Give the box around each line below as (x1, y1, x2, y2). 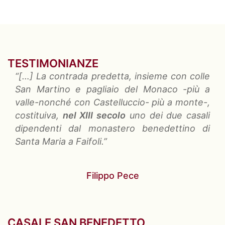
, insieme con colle (129, 71, 210, 82)
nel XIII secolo (62, 110, 126, 121)
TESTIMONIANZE (8, 57, 98, 70)
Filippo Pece (86, 170, 139, 181)
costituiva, (15, 110, 63, 121)
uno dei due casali (126, 110, 210, 121)
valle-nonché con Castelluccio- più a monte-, (15, 97, 210, 108)
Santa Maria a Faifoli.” (15, 136, 107, 147)
